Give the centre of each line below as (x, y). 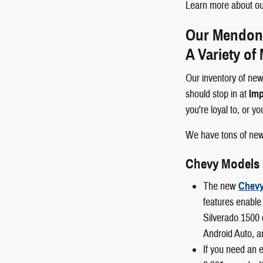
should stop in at (217, 95)
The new (221, 186)
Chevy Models (222, 164)
